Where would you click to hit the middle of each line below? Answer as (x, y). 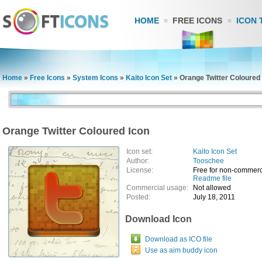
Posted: (138, 197)
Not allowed (212, 188)
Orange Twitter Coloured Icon (76, 131)
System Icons (95, 78)
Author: (138, 161)
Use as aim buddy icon (181, 250)
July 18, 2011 (214, 197)
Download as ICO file (179, 239)
